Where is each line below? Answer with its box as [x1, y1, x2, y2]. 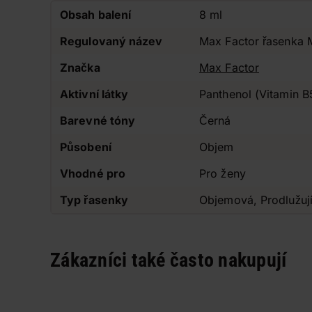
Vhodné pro [60, 166, 125, 180]
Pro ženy [199, 166, 246, 180]
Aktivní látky [60, 87, 129, 101]
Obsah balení [60, 8, 132, 22]
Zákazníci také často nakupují [50, 249, 287, 272]
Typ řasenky [60, 193, 129, 207]
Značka [60, 61, 100, 75]
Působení [60, 140, 111, 154]
